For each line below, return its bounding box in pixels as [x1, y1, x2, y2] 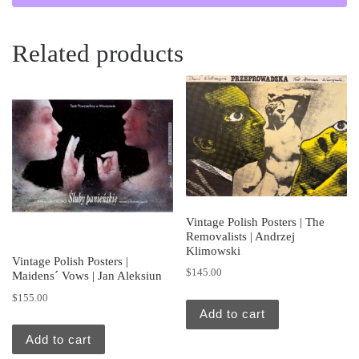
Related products [12, 39, 184, 68]
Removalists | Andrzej [186, 229, 296, 243]
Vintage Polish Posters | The [186, 215, 325, 228]
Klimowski [186, 244, 241, 257]
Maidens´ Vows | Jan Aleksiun [12, 269, 162, 283]
